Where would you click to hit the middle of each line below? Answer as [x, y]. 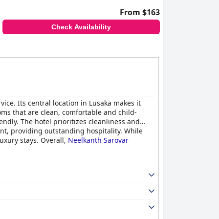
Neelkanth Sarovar [98, 140]
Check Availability [81, 27]
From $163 [140, 12]
